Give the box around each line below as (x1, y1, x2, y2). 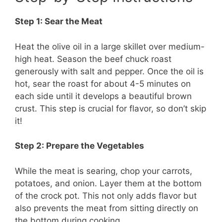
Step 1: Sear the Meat (15, 16, 103, 27)
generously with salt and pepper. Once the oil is (15, 66, 204, 76)
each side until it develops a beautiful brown (15, 91, 192, 101)
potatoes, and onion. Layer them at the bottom (15, 178, 202, 188)
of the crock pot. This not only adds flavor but (15, 190, 197, 201)
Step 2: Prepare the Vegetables (15, 141, 144, 151)
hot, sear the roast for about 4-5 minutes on (15, 78, 191, 89)
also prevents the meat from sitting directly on (15, 203, 198, 213)
